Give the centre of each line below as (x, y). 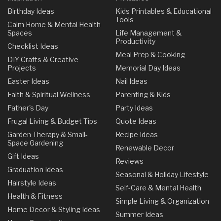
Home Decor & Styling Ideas (54, 210)
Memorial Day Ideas (148, 68)
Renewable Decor (145, 148)
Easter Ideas (28, 81)
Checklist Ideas (33, 46)
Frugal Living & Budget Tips (52, 121)
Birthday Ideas (31, 11)
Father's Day (28, 108)
